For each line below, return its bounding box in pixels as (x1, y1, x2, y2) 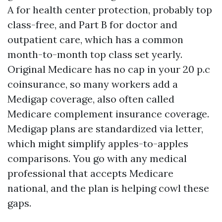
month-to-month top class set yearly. (7, 48, 182, 60)
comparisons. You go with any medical (7, 152, 187, 165)
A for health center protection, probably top (7, 3, 212, 16)
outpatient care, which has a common (7, 33, 183, 46)
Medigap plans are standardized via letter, (7, 122, 203, 135)
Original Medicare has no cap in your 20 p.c (7, 63, 210, 75)
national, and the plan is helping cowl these (7, 182, 209, 194)
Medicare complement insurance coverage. (7, 108, 209, 120)
